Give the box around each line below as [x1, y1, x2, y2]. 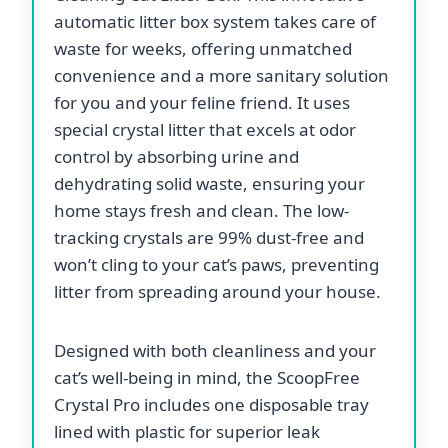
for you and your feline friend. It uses [54, 90, 350, 114]
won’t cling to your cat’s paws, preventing [54, 252, 379, 276]
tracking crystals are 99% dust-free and [54, 225, 364, 249]
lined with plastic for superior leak [54, 419, 320, 443]
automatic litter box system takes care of [54, 9, 376, 33]
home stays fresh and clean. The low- [54, 198, 349, 222]
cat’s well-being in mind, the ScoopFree [54, 365, 360, 389]
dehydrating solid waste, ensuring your [54, 171, 365, 195]
